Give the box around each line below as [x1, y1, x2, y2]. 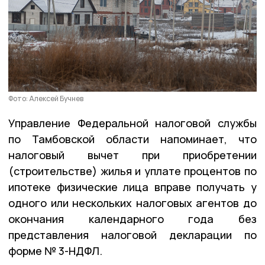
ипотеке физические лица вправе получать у [8, 179, 257, 194]
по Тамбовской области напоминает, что [8, 131, 257, 146]
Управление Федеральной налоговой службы [8, 115, 257, 130]
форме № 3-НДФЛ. [8, 243, 102, 258]
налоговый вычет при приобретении [8, 147, 257, 162]
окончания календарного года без [8, 211, 257, 226]
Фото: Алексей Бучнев [8, 93, 83, 104]
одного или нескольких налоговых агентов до [8, 195, 257, 210]
